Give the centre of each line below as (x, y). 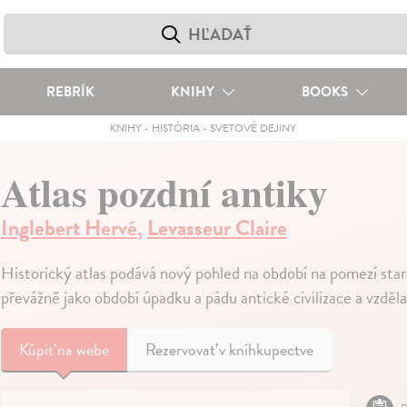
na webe (83, 349)
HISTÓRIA (176, 128)
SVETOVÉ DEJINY (253, 128)
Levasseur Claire (217, 228)
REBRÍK (70, 92)
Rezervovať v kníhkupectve (229, 349)
